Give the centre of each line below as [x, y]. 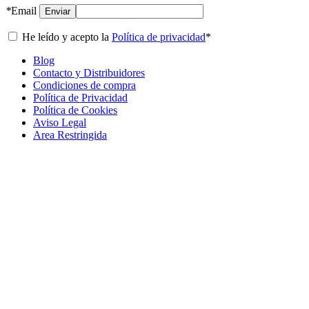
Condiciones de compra [84, 85]
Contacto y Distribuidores [89, 72]
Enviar [58, 11]
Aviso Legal [60, 122]
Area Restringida [70, 134]
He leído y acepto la [66, 37]
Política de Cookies [75, 110]
